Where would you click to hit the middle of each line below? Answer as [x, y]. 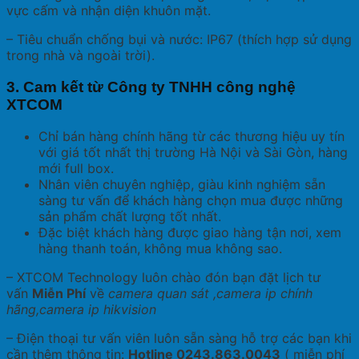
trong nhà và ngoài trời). [81, 55]
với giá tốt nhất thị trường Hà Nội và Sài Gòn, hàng [193, 153]
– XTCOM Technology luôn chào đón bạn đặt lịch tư [163, 278]
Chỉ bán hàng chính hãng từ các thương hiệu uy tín [192, 137]
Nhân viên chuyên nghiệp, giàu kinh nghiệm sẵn [182, 185]
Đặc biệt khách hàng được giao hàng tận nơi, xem [190, 233]
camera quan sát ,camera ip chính [210, 294]
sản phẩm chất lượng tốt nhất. [130, 217]
